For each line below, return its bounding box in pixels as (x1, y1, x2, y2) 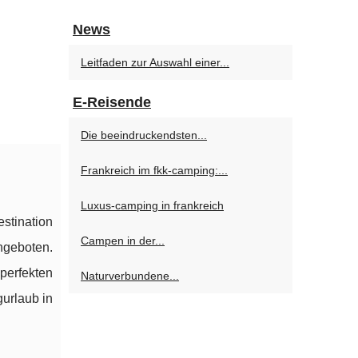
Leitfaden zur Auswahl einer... (81, 56, 229, 69)
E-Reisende (73, 94, 151, 110)
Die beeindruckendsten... (81, 129, 207, 141)
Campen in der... (81, 234, 165, 247)
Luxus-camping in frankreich (81, 199, 224, 212)
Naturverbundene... (81, 269, 179, 282)
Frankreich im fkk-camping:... (81, 164, 228, 177)
